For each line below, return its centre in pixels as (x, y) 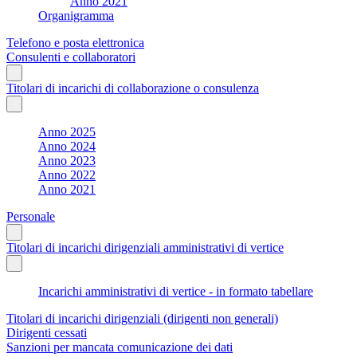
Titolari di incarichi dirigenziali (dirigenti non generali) (142, 318)
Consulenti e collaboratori (71, 57)
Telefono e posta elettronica (75, 42)
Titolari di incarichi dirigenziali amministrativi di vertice (145, 247)
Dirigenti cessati (47, 332)
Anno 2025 (67, 131)
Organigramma (76, 15)
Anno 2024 (67, 146)
